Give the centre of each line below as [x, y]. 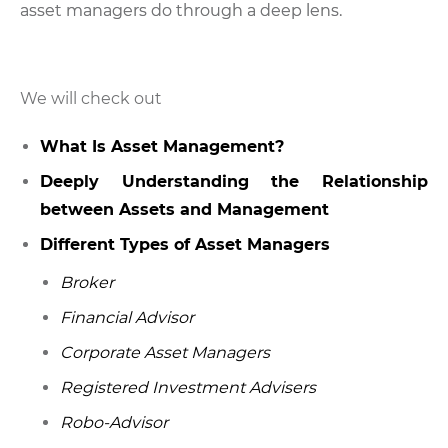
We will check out [91, 98]
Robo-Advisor [114, 422]
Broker [87, 282]
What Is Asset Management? [162, 146]
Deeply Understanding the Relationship [234, 181]
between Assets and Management [184, 209]
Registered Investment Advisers [188, 387]
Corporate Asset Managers [165, 352]
